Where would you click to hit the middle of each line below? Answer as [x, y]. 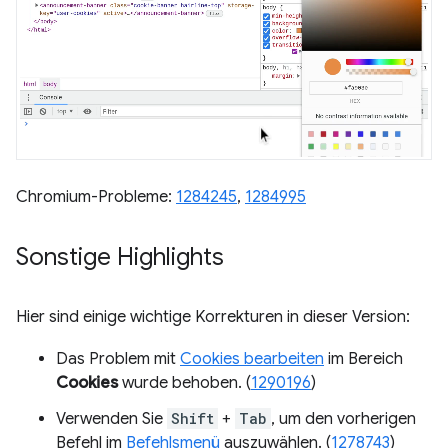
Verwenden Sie [111, 419]
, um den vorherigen [343, 419]
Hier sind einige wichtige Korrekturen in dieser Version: [213, 317]
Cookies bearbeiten [252, 359]
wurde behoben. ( [184, 383]
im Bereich [363, 359]
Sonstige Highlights [120, 257]
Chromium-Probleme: [96, 197]
